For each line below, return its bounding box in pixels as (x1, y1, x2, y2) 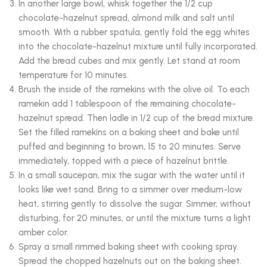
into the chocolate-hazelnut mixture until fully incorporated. (18, 41, 257, 52)
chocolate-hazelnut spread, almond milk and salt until (18, 13, 234, 24)
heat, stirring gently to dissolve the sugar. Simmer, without (18, 198, 251, 210)
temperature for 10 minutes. (18, 70, 129, 81)
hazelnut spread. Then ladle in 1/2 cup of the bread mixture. (18, 113, 254, 124)
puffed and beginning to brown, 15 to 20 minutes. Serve (18, 141, 241, 153)
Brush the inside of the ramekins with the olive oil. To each (18, 84, 250, 95)
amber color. (18, 227, 69, 238)
